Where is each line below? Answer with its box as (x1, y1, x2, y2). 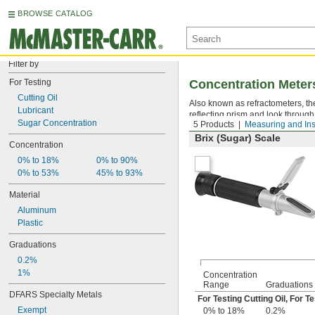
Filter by (8, 59, 39, 69)
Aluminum (18, 205, 56, 215)
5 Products (193, 120, 234, 129)
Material (9, 190, 40, 200)
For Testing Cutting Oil (198, 294, 285, 304)
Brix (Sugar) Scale (195, 132, 281, 143)
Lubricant (18, 105, 53, 115)
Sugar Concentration (18, 118, 97, 128)
